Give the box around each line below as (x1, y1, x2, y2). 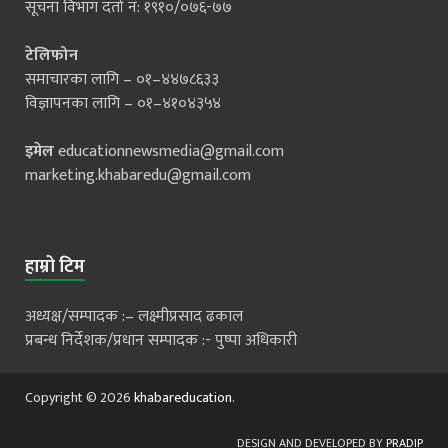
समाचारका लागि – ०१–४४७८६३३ (25, 66, 219, 94)
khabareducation (134, 386, 232, 410)
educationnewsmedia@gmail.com (58, 138, 284, 166)
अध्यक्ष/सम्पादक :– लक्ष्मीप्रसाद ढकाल (25, 303, 243, 331)
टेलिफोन (25, 42, 78, 70)
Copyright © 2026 (25, 386, 134, 410)
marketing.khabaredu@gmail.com (25, 162, 251, 190)
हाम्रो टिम (25, 252, 85, 283)
